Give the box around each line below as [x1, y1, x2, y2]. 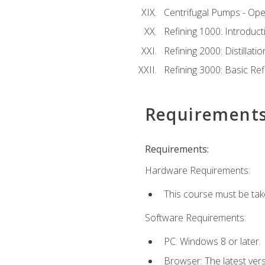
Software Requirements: [144, 211, 246, 225]
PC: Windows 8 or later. [163, 235, 261, 248]
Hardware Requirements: [144, 163, 250, 177]
